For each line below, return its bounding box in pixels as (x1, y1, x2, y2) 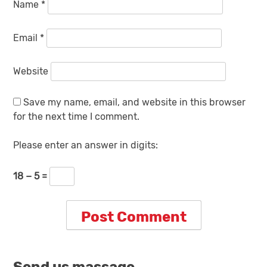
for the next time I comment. (13, 111, 140, 123)
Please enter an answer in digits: (13, 139, 159, 151)
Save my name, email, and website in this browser (23, 97, 246, 108)
